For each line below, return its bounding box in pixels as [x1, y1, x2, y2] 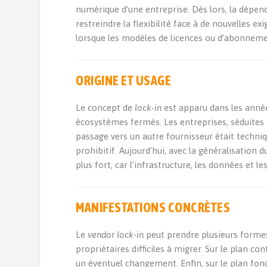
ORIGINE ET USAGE [76, 73, 172, 88]
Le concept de [76, 103, 135, 113]
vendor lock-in [88, 229, 144, 240]
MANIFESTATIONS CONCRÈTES [76, 200, 231, 215]
